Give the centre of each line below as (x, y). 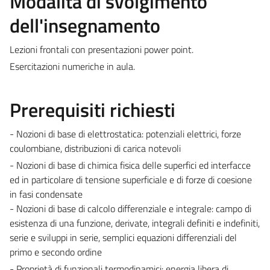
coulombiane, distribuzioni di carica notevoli (95, 148)
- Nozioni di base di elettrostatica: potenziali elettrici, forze (125, 133)
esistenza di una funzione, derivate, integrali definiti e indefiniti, (135, 223)
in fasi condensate (46, 194)
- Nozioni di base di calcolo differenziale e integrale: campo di (130, 208)
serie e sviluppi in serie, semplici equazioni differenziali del (123, 237)
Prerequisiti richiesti (93, 109)
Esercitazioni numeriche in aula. (72, 66)
